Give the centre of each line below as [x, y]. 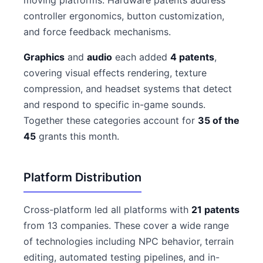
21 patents [215, 210]
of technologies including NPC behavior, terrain [129, 241]
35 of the [219, 120]
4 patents [192, 57]
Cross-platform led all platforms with [107, 210]
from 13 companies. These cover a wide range [126, 225]
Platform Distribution [82, 177]
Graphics [44, 57]
